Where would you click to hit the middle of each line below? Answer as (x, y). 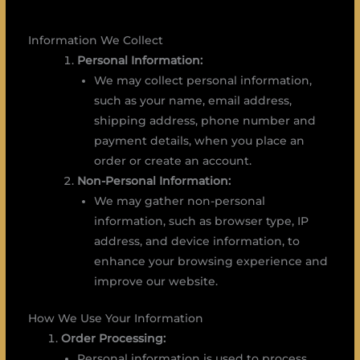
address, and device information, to (196, 241)
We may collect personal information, (202, 81)
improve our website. (155, 282)
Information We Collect (95, 41)
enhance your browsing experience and (211, 262)
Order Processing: (113, 338)
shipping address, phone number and (205, 121)
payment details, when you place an (199, 141)
